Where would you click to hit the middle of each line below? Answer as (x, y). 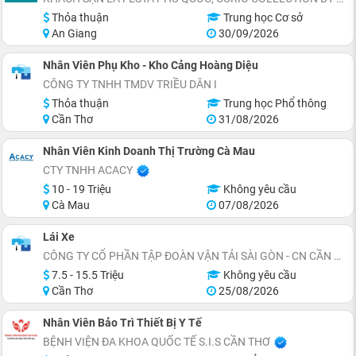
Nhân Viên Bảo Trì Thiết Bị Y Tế (122, 323)
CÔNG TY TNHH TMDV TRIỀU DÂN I (130, 84)
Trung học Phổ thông (273, 103)
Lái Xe (59, 237)
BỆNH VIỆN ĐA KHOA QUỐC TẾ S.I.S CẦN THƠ (157, 342)
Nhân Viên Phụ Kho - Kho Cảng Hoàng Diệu (151, 65)
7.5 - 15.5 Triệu (87, 275)
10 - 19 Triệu (80, 189)
